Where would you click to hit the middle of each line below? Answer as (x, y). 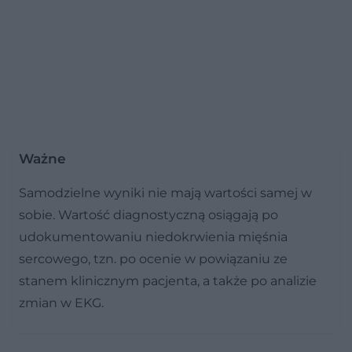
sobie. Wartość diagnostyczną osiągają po (148, 214)
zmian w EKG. (61, 302)
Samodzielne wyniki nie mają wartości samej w (165, 192)
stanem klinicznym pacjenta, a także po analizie (168, 280)
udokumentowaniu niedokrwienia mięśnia (153, 236)
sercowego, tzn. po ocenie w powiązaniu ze (153, 258)
